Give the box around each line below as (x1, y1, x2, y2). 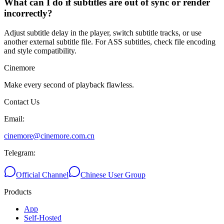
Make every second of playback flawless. (4, 80, 134, 89)
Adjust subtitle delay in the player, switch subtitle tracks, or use (4, 28, 201, 37)
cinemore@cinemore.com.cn (4, 131, 94, 140)
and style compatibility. (4, 46, 76, 55)
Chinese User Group (80, 170, 145, 179)
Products (4, 187, 31, 196)
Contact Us (4, 97, 39, 106)
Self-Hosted (24, 213, 61, 222)
